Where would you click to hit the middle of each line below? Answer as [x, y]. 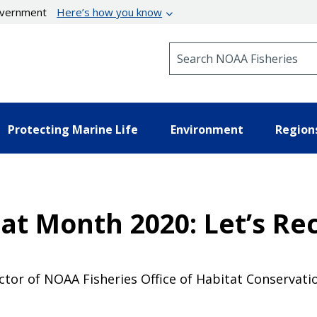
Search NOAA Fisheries [226, 48]
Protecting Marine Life [73, 129]
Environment [207, 129]
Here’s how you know [110, 12]
